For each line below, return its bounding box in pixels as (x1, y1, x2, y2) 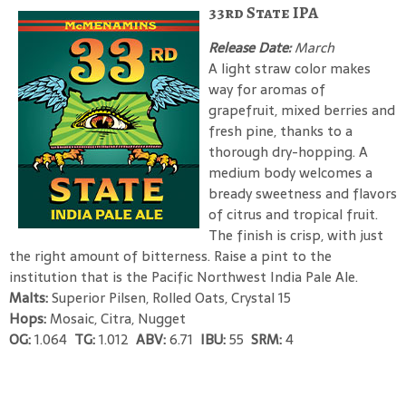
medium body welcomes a (208, 160, 372, 184)
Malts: (9, 285, 52, 309)
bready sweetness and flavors (208, 181, 397, 205)
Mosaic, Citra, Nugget (50, 306, 186, 330)
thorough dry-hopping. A (208, 140, 368, 163)
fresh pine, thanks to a (208, 119, 353, 142)
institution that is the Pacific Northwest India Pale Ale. (9, 265, 358, 288)
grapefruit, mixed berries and (208, 98, 395, 121)
